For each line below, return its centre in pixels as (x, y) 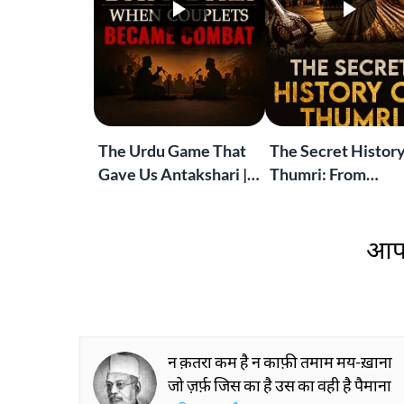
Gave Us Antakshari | (173, 174)
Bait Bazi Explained (167, 197)
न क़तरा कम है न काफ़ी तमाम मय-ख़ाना (280, 362)
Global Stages (318, 221)
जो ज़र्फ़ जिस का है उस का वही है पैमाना (280, 385)
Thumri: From (317, 174)
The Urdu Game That (172, 151)
